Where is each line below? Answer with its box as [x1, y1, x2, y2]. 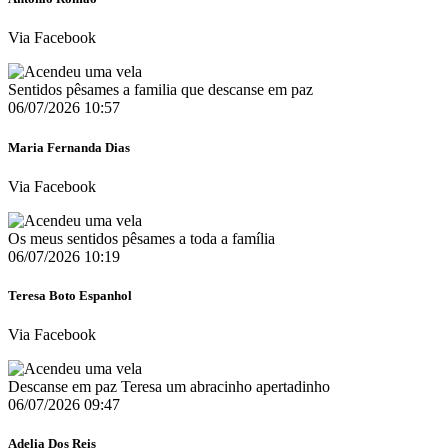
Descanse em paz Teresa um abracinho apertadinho [8, 378, 330, 396]
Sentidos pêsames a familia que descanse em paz [8, 81, 313, 99]
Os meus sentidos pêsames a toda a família [8, 229, 275, 247]
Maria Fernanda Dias [8, 139, 130, 155]
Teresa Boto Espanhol [8, 287, 132, 303]
